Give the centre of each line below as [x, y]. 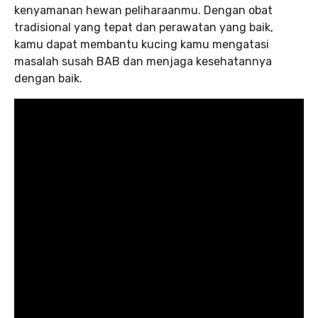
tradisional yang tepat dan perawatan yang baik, [144, 27]
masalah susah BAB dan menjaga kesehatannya [143, 61]
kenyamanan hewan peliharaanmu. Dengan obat [143, 10]
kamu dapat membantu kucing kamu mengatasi [142, 44]
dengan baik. [48, 78]
